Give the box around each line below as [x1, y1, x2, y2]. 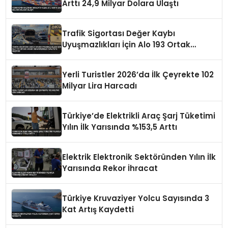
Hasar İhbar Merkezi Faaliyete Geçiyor [62, 50, 216, 61]
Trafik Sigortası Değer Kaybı [62, 27, 176, 39]
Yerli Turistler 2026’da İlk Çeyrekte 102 [62, 69, 214, 80]
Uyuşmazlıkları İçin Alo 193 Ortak [62, 39, 191, 50]
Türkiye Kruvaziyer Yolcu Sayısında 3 [62, 192, 210, 204]
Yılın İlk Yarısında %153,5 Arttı [62, 121, 178, 132]
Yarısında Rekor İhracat [62, 162, 158, 174]
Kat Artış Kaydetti [62, 204, 134, 215]
